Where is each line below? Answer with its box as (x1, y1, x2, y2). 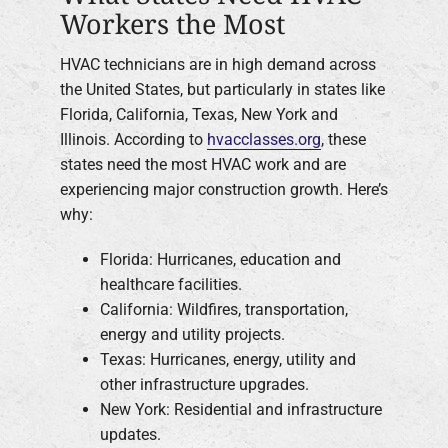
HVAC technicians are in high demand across (60, 55, 376, 75)
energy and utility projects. (100, 325, 285, 345)
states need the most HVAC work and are (60, 155, 346, 175)
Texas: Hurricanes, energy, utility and (100, 350, 356, 370)
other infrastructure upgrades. (100, 375, 309, 395)
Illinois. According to (60, 130, 207, 150)
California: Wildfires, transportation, (100, 300, 348, 320)
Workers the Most (60, 4, 285, 42)
